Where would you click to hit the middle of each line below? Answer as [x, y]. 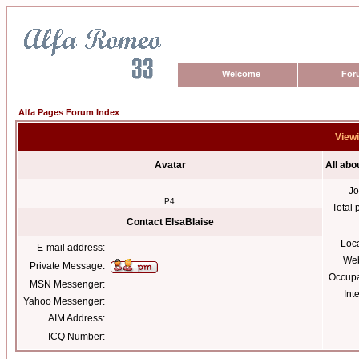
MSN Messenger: [67, 284]
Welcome [242, 74]
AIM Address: [77, 318]
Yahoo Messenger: [64, 301]
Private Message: [67, 266]
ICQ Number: [77, 337]
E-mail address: [71, 248]
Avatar [170, 165]
